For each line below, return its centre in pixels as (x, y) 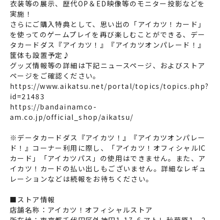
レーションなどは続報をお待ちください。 (82, 179)
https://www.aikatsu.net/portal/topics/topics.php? (110, 86)
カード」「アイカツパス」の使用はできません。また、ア (108, 158)
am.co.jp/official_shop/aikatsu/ (72, 117)
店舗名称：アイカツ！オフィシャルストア (82, 209)
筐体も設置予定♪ (40, 55)
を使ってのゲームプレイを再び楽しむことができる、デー (108, 34)
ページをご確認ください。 (55, 75)
